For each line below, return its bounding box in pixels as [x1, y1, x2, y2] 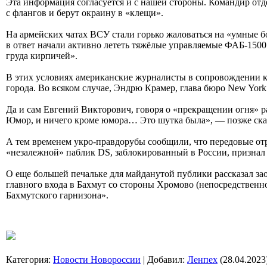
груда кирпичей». [6, 50, 77, 61]
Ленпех [187, 254, 218, 265]
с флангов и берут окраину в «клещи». [6, 7, 163, 18]
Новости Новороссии [53, 254, 141, 265]
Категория [6, 254, 48, 265]
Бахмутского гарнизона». [6, 190, 108, 200]
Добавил [147, 254, 182, 265]
